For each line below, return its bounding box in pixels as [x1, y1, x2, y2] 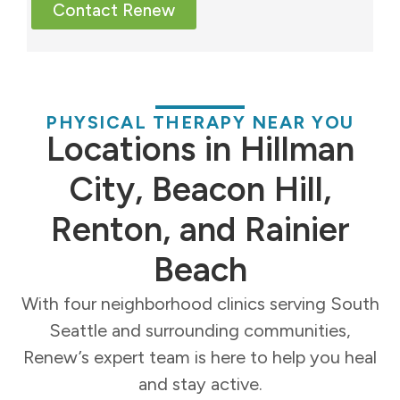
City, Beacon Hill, [69, 169, 331, 211]
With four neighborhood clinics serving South [21, 293, 379, 315]
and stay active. [137, 373, 262, 396]
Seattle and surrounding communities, [49, 320, 351, 342]
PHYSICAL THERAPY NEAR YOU [46, 112, 354, 134]
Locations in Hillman [46, 129, 354, 171]
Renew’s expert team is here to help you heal [23, 346, 377, 369]
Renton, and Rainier [50, 209, 350, 251]
